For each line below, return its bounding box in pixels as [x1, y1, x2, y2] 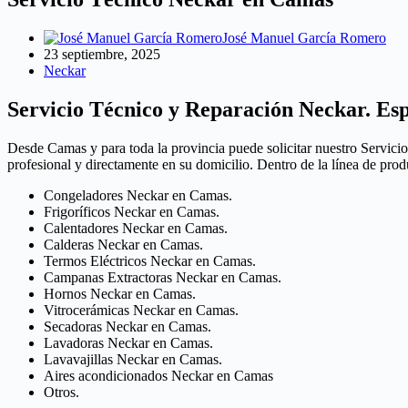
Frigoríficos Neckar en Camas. [44, 204, 219, 220]
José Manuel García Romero [222, 30, 386, 46]
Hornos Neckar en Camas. [44, 286, 196, 302]
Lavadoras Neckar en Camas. [44, 335, 213, 352]
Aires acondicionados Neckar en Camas [44, 368, 273, 384]
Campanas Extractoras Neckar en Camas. [44, 270, 281, 286]
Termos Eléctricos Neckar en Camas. [44, 253, 256, 270]
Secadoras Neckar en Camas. [44, 319, 211, 335]
